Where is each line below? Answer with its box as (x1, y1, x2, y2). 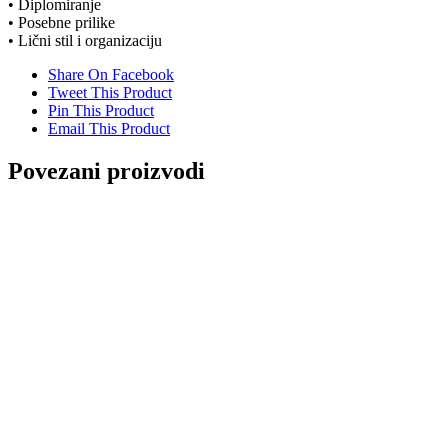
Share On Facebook (48, 66, 174, 84)
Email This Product (48, 120, 170, 138)
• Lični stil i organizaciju (8, 32, 162, 50)
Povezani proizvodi (8, 157, 205, 184)
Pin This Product (48, 102, 154, 120)
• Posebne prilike (8, 14, 115, 32)
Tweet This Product (48, 84, 172, 102)
